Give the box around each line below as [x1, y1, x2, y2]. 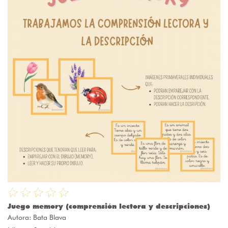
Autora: [8, 213, 33, 222]
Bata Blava [33, 213, 66, 222]
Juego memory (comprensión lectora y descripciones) [8, 202, 210, 211]
